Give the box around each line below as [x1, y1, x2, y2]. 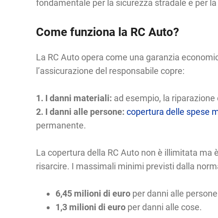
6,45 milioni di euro [55, 188, 130, 199]
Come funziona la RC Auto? [36, 25, 179, 39]
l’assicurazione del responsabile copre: [36, 66, 184, 76]
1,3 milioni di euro [55, 202, 126, 212]
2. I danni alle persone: [36, 107, 125, 117]
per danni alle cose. [125, 202, 202, 212]
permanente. [36, 120, 86, 130]
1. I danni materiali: [36, 93, 112, 103]
